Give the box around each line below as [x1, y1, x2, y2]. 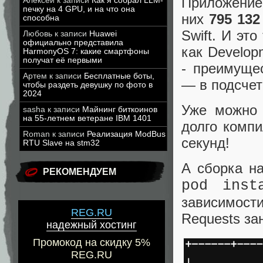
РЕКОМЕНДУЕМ [43, 167, 116, 177]
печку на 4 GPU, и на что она [23, 5, 135, 14]
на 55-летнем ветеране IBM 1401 [23, 114, 151, 123]
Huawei [89, 29, 117, 38]
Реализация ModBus [87, 130, 166, 139]
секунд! [181, 134, 230, 151]
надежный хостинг [46, 219, 137, 231]
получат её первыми [23, 56, 102, 65]
